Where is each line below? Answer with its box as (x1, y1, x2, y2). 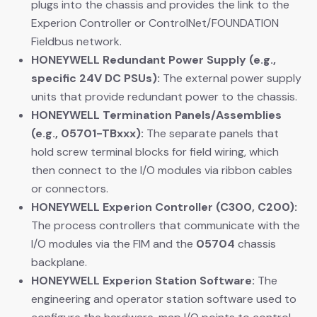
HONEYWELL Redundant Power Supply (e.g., (31, 52, 276, 67)
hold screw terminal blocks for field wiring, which (31, 144, 279, 159)
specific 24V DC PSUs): (31, 70, 160, 86)
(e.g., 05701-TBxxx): (31, 125, 144, 141)
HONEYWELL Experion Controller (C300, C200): (31, 199, 297, 214)
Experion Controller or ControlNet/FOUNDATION (31, 15, 279, 30)
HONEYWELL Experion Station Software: (31, 272, 255, 288)
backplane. (31, 254, 87, 270)
